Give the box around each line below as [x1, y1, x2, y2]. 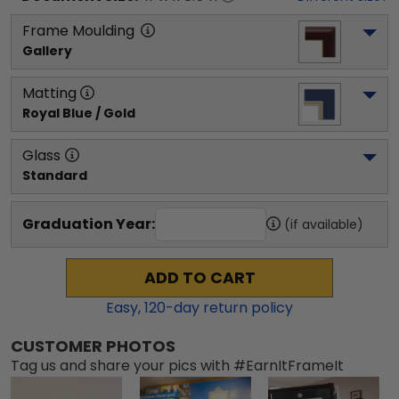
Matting [22, 83, 77, 103]
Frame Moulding [22, 20, 134, 41]
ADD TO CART [143, 267, 256, 289]
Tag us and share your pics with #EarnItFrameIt [11, 355, 344, 376]
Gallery [22, 42, 72, 60]
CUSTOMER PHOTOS [11, 335, 175, 357]
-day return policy [166, 297, 293, 318]
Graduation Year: [22, 214, 155, 234]
